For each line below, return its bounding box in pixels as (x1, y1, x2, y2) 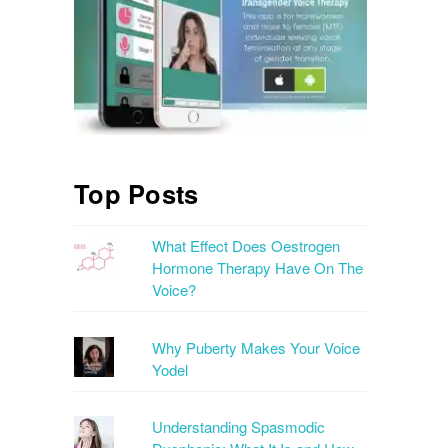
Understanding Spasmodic (152, 416, 326, 438)
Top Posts (74, 175, 199, 212)
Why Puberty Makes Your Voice (152, 336, 361, 358)
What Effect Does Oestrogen (152, 235, 341, 257)
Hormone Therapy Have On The (152, 257, 364, 279)
